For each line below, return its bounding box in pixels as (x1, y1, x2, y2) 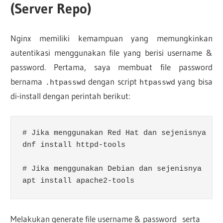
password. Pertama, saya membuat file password (10, 62, 213, 73)
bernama (10, 76, 45, 87)
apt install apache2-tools (22, 177, 134, 186)
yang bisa (175, 76, 213, 87)
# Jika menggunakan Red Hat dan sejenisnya (22, 129, 206, 138)
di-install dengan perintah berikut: (10, 91, 131, 102)
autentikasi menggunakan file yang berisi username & (10, 47, 213, 58)
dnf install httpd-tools (22, 141, 125, 150)
